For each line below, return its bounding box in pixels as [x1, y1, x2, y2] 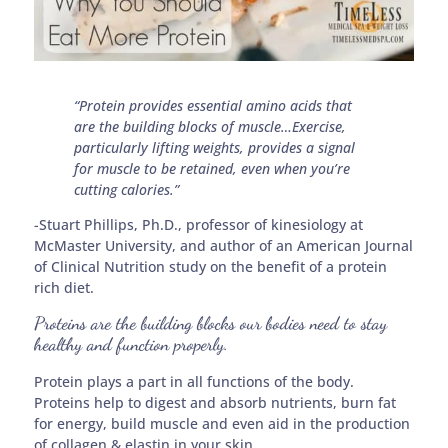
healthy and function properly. [34, 332, 229, 355]
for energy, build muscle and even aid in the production [34, 413, 411, 433]
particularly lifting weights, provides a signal [74, 138, 356, 158]
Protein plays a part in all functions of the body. [34, 371, 355, 391]
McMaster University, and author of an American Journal [34, 236, 414, 256]
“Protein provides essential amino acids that [74, 96, 353, 116]
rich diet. [34, 278, 95, 298]
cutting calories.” [74, 180, 184, 200]
